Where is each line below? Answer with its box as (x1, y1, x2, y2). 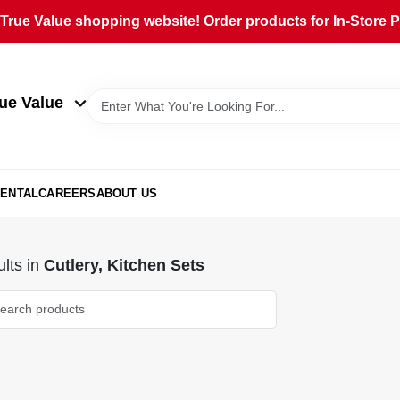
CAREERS (38, 186, 96, 200)
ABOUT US (96, 186, 158, 200)
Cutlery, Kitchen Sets (43, 255, 204, 274)
